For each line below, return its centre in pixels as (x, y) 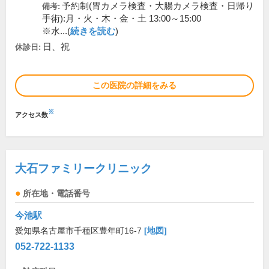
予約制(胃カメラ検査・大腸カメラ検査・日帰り (158, 6)
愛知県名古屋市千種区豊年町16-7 (80, 231)
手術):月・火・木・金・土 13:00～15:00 (122, 19)
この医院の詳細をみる (134, 86)
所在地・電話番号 (56, 194)
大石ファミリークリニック (83, 169)
